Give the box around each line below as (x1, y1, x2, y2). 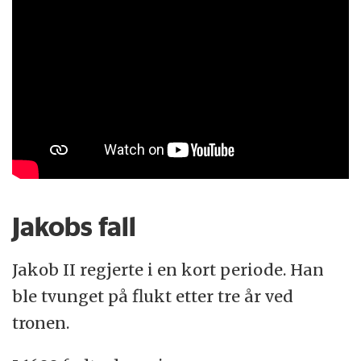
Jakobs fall (12, 210, 137, 243)
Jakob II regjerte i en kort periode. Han (12, 259, 325, 280)
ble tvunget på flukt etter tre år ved (12, 286, 294, 307)
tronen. (12, 313, 70, 334)
